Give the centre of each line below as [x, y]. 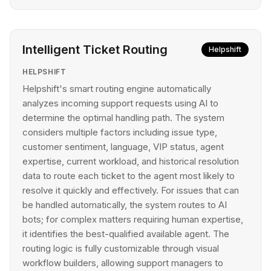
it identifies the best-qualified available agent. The [126, 234]
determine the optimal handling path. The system [123, 118]
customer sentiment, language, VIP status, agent [123, 147]
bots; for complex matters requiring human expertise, [133, 219]
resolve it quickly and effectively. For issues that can [131, 190]
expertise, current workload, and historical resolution [131, 161]
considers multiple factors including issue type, [120, 132]
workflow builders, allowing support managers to [123, 263]
